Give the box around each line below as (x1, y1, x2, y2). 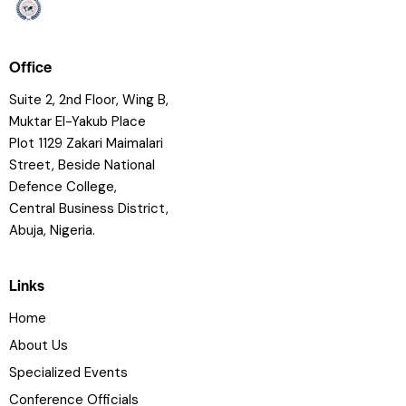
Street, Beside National (9, 155, 155, 174)
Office (9, 54, 52, 77)
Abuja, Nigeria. (9, 220, 95, 239)
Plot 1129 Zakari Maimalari (9, 133, 163, 152)
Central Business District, (9, 198, 169, 217)
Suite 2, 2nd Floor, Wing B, (9, 90, 169, 109)
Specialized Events (9, 362, 128, 382)
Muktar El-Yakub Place (9, 111, 146, 130)
